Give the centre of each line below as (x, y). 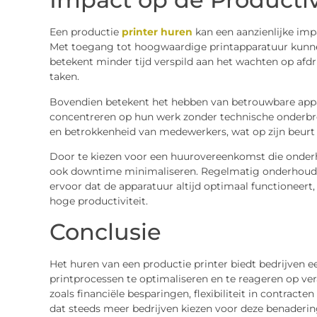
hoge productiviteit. (98, 201)
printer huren (155, 32)
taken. (64, 77)
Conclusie (105, 232)
